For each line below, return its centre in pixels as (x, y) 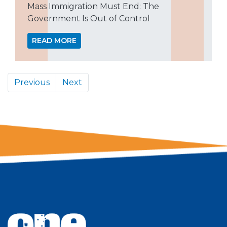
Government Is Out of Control (89, 19)
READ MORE (54, 41)
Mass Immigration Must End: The (93, 7)
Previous (32, 83)
